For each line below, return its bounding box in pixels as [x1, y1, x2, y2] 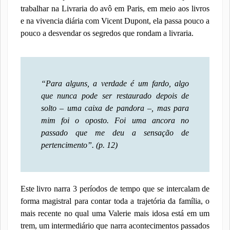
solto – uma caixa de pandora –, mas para [41, 104, 189, 112]
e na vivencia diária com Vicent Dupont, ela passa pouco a [20, 16, 210, 25]
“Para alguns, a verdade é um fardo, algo [41, 79, 189, 88]
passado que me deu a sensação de [41, 128, 189, 137]
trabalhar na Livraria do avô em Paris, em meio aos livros [20, 4, 210, 13]
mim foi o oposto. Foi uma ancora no [41, 116, 189, 125]
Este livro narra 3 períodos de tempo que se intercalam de [20, 184, 210, 193]
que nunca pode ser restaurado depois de [41, 91, 189, 100]
